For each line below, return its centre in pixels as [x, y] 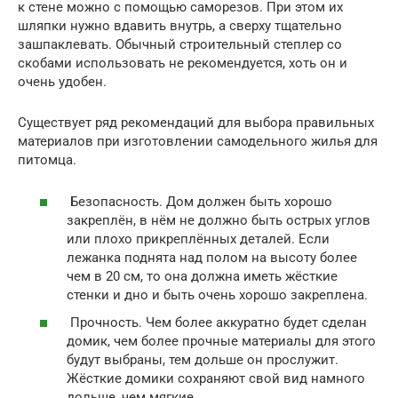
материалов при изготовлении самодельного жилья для [198, 142]
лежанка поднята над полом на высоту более [212, 257]
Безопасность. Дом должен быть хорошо [199, 201]
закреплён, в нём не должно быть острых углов [219, 220]
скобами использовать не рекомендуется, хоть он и [183, 64]
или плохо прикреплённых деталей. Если [198, 239]
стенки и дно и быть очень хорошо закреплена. [217, 295]
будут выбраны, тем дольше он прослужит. [203, 360]
